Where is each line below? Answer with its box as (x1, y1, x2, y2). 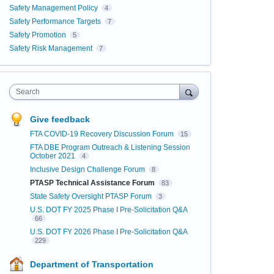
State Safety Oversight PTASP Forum (29, 192, 154, 201)
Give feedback (29, 114, 90, 124)
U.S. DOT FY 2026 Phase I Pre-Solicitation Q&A (29, 228, 187, 236)
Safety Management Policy (9, 4, 98, 12)
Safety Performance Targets (9, 17, 101, 26)
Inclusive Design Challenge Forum (29, 165, 147, 174)
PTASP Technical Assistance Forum (29, 179, 157, 187)
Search (15, 87, 40, 96)
